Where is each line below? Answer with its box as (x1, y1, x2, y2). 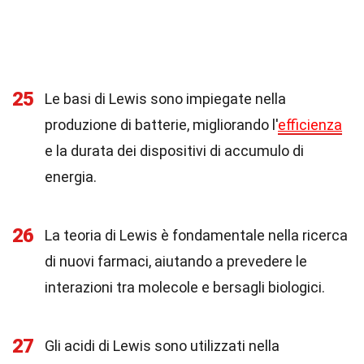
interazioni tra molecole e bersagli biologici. (45, 279, 325, 296)
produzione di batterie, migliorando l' (45, 116, 278, 133)
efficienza (278, 116, 342, 133)
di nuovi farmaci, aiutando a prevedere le (45, 253, 307, 270)
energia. (45, 168, 97, 185)
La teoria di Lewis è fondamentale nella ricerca (45, 227, 348, 244)
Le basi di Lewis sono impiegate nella (45, 90, 286, 107)
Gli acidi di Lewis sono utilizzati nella (45, 337, 279, 354)
